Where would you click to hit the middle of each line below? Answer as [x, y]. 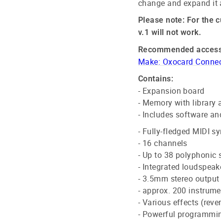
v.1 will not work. [170, 32]
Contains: [156, 78]
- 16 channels [163, 143]
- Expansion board [171, 91]
